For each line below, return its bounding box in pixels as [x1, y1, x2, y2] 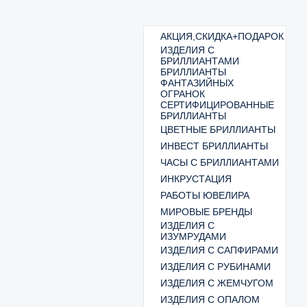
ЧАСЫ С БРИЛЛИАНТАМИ [160, 157, 279, 168]
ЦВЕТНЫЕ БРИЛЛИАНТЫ [160, 124, 275, 135]
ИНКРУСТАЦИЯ [160, 173, 232, 184]
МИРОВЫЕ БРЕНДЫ [160, 206, 252, 217]
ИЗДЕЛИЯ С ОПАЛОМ [160, 294, 260, 305]
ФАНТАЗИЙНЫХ [160, 77, 234, 88]
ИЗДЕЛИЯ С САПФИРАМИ [160, 245, 278, 256]
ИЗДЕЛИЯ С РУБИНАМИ [160, 261, 271, 272]
